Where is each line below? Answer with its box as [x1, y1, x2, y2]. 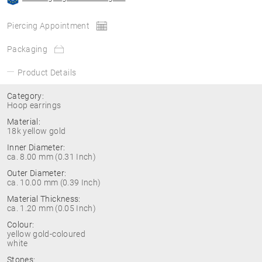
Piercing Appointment [7, 21, 89, 30]
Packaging [7, 44, 48, 54]
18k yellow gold [7, 126, 66, 136]
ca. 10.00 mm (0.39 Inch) [7, 178, 101, 187]
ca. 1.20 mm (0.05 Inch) [7, 204, 96, 213]
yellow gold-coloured [7, 229, 85, 239]
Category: [7, 91, 44, 101]
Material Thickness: [7, 194, 81, 204]
